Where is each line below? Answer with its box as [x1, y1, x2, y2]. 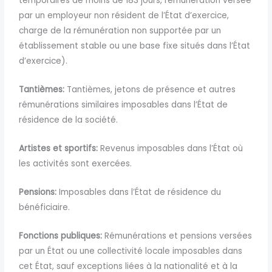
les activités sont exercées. [19, 158, 132, 170]
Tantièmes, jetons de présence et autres [64, 84, 236, 96]
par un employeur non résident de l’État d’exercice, [19, 10, 229, 22]
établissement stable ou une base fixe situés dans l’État [19, 40, 251, 52]
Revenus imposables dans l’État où [98, 143, 243, 155]
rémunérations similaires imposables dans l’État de [19, 99, 228, 111]
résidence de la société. [19, 114, 118, 126]
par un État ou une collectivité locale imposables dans [19, 245, 243, 257]
